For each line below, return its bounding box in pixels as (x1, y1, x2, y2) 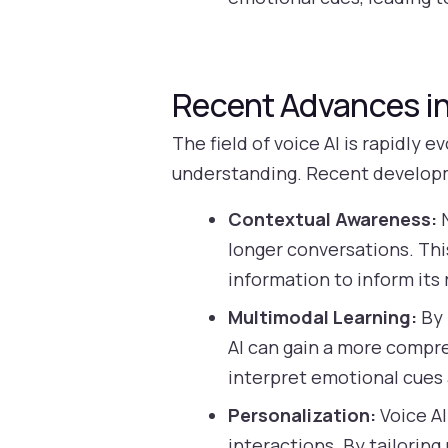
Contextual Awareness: (228, 207, 438, 232)
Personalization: (228, 403, 377, 428)
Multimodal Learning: (228, 305, 418, 330)
